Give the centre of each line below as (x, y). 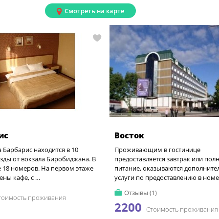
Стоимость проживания (181, 209)
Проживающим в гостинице (157, 150)
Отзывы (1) (141, 193)
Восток (129, 135)
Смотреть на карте (94, 11)
